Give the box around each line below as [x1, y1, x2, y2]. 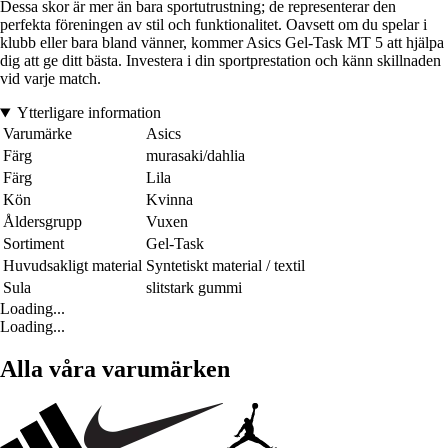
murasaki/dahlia [146, 147, 245, 165]
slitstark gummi [146, 279, 242, 297]
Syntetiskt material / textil [146, 257, 305, 275]
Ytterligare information [16, 104, 161, 122]
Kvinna [146, 191, 193, 209]
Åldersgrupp [3, 213, 82, 231]
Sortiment [3, 235, 64, 253]
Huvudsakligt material [3, 257, 142, 275]
